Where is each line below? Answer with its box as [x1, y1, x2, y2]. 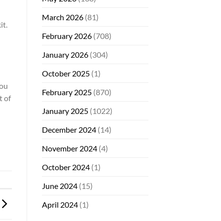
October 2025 [41, 68, 90, 78]
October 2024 [41, 162, 90, 172]
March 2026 [41, 12, 83, 22]
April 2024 [41, 199, 78, 209]
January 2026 [41, 49, 88, 59]
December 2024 [41, 124, 96, 134]
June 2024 [41, 181, 77, 190]
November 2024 [41, 143, 97, 153]
